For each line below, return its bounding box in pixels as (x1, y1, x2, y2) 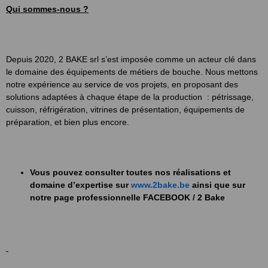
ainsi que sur (190, 180, 245, 190)
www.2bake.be (131, 180, 190, 190)
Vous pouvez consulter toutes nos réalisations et (30, 167, 231, 177)
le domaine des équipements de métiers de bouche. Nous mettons (6, 67, 258, 77)
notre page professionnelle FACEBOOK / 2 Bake (30, 193, 225, 202)
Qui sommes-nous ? (6, 4, 89, 14)
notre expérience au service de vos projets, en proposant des (6, 80, 238, 89)
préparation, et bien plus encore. (6, 117, 129, 127)
